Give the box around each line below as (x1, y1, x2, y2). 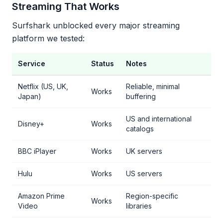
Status (91, 59, 114, 68)
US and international (126, 114, 192, 123)
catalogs (126, 124, 154, 133)
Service (18, 59, 45, 68)
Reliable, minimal (126, 82, 180, 91)
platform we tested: (12, 33, 85, 43)
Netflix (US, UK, (18, 82, 68, 91)
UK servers (126, 147, 162, 155)
